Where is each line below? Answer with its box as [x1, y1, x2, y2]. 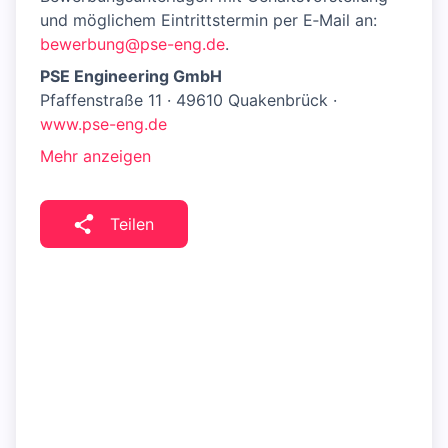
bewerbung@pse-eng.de [40, 34, 225, 54]
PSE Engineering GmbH [40, 66, 222, 86]
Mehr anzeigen [40, 146, 151, 166]
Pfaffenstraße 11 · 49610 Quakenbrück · [40, 90, 337, 110]
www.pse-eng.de [40, 114, 167, 134]
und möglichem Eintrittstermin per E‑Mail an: [40, 10, 377, 30]
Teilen [110, 214, 154, 234]
